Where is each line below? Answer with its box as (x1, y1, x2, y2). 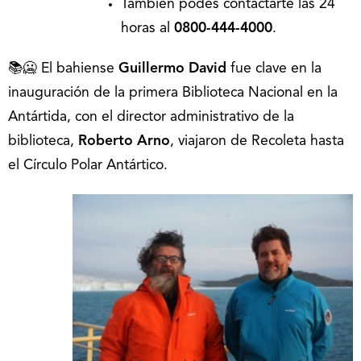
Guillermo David (118, 62, 226, 77)
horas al (121, 22, 174, 36)
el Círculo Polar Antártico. (8, 159, 168, 173)
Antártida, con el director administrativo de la (8, 110, 294, 125)
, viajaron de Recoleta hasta (170, 135, 344, 149)
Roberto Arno (78, 135, 170, 149)
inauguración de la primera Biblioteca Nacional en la (8, 86, 338, 101)
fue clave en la (226, 62, 322, 77)
